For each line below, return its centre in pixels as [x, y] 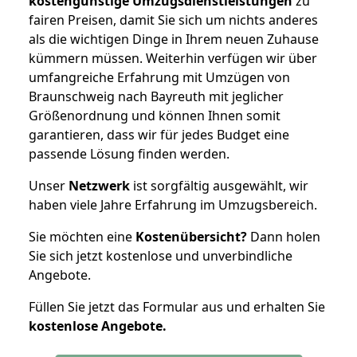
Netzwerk [99, 185]
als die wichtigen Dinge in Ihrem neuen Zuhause [174, 39]
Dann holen [284, 236]
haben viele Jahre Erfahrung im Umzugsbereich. [173, 204]
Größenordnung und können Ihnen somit [155, 115]
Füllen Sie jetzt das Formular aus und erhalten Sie [177, 306]
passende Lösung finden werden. [129, 153]
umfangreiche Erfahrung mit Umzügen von [159, 77]
